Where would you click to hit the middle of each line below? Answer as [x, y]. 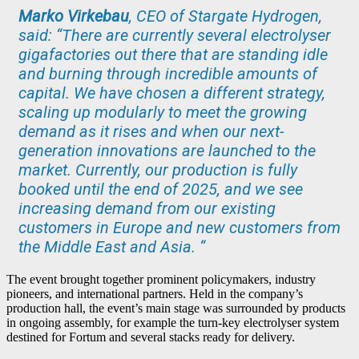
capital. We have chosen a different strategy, [172, 93]
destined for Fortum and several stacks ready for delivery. [151, 337]
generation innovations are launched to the [167, 150]
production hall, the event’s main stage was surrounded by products [176, 308]
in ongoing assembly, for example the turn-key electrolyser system [173, 322]
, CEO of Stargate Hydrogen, [226, 16]
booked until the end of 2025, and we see [161, 189]
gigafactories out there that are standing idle [173, 54]
